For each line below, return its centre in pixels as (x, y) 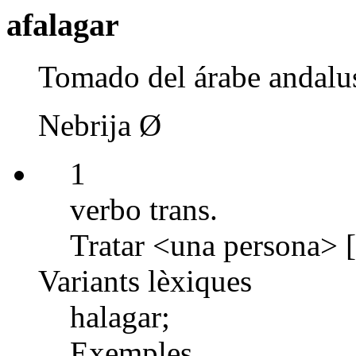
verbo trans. (144, 209)
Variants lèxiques (145, 281)
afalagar (63, 25)
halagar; (120, 316)
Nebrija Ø (100, 125)
